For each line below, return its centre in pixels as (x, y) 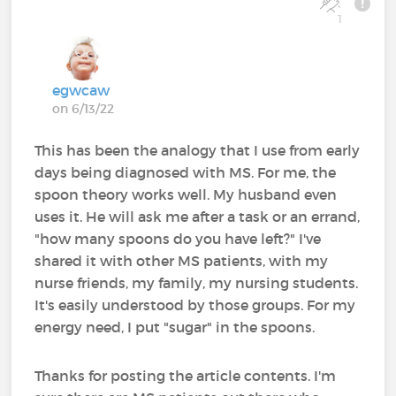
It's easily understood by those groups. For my (195, 305)
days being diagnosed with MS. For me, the (186, 173)
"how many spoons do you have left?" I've (178, 239)
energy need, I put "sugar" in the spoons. (175, 327)
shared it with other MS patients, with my (182, 261)
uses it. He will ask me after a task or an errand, (198, 217)
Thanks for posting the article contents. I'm (186, 376)
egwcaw (81, 91)
